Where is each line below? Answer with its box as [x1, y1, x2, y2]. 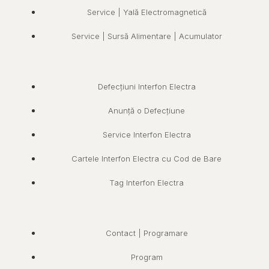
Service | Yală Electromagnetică [86, 7, 207, 17]
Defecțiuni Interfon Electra [97, 81, 196, 91]
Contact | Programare [105, 228, 188, 238]
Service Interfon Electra [102, 129, 191, 139]
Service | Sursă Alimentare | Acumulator [71, 31, 222, 41]
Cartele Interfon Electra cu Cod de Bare [71, 153, 222, 163]
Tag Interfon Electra [109, 177, 184, 187]
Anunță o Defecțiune [108, 105, 185, 115]
